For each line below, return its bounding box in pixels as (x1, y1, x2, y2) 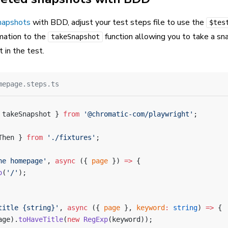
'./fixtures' (43, 133, 96, 141)
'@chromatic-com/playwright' (79, 110, 193, 118)
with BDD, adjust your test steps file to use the (31, 17, 206, 28)
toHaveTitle (18, 215, 63, 223)
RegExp (79, 215, 108, 223)
